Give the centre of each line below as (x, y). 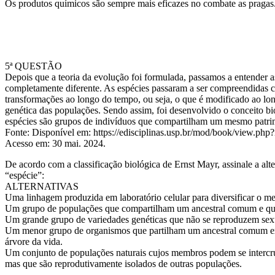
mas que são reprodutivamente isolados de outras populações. (123, 264)
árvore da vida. (34, 242)
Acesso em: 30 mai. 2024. (55, 143)
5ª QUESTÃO (33, 66)
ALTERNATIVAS (42, 186)
